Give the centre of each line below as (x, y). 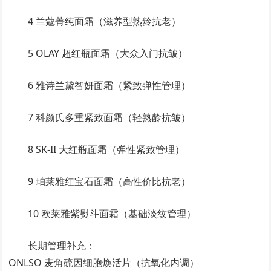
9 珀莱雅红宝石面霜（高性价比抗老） (109, 181)
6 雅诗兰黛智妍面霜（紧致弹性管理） (109, 85)
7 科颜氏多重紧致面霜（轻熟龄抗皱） (109, 117)
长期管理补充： (62, 246)
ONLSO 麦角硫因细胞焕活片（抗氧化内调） (104, 263)
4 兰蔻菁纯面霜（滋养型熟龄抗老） (105, 21)
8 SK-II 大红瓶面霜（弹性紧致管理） (106, 149)
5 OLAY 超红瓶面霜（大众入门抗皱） (108, 53)
